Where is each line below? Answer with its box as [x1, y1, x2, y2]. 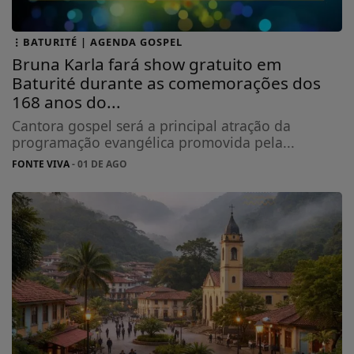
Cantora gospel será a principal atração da [12, 116, 292, 136]
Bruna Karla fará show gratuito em [12, 53, 282, 76]
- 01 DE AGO [70, 157, 128, 171]
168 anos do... [12, 91, 122, 114]
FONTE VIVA [12, 157, 70, 171]
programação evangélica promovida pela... [12, 133, 296, 153]
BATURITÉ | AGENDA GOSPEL [23, 35, 183, 50]
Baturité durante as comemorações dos [12, 72, 322, 95]
